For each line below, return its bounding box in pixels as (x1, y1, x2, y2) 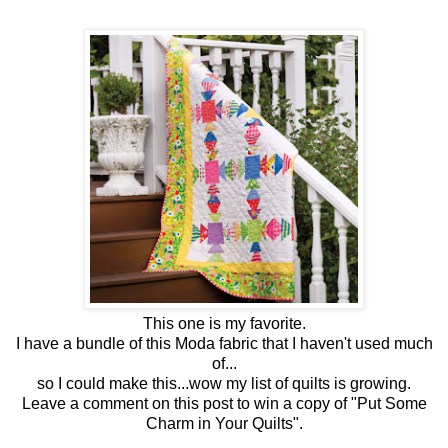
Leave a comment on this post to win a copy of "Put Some (21, 395, 427, 413)
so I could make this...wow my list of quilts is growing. (37, 375, 411, 393)
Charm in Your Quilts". (145, 415, 303, 433)
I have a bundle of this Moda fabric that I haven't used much (15, 335, 433, 353)
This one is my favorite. (142, 315, 306, 333)
